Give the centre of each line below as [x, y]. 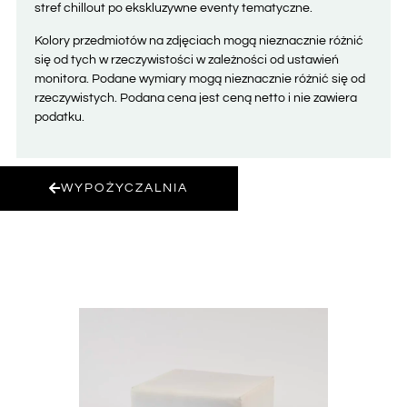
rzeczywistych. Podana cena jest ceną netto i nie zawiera [195, 98]
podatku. [59, 117]
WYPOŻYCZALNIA [124, 189]
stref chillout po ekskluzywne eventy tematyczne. [173, 9]
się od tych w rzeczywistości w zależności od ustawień [186, 60]
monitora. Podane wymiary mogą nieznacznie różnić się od [199, 79]
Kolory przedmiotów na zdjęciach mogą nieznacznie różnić [199, 40]
